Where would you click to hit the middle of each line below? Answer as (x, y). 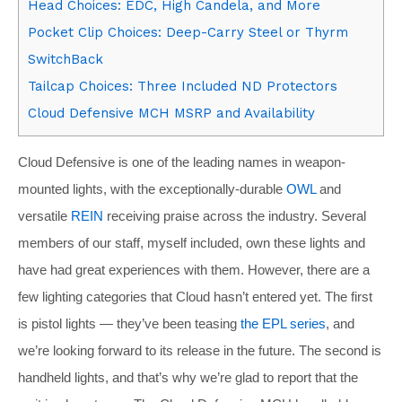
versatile (44, 215)
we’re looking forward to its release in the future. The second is (200, 350)
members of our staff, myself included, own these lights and (192, 242)
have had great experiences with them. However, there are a (194, 269)
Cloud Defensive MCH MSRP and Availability (171, 113)
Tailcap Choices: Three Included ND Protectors (183, 86)
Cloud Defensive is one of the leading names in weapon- (182, 162)
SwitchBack (66, 59)
